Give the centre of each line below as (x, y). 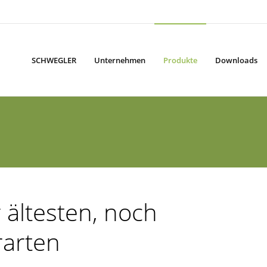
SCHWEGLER (54, 60)
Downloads (236, 60)
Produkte (180, 60)
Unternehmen (120, 60)
